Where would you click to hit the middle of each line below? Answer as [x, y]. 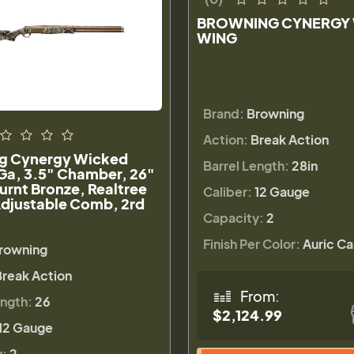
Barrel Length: [246, 165]
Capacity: [233, 217]
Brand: [223, 113]
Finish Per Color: [251, 243]
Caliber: [227, 191]
